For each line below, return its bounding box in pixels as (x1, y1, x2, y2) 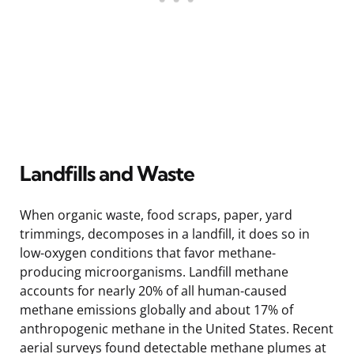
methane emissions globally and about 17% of (20, 300, 293, 318)
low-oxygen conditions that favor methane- (20, 243, 276, 262)
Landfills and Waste (20, 160, 194, 186)
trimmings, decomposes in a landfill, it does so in (20, 224, 310, 243)
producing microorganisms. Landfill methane (20, 262, 288, 281)
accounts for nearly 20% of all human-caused (20, 281, 287, 299)
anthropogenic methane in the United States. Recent (20, 319, 333, 337)
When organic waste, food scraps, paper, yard (20, 205, 292, 224)
